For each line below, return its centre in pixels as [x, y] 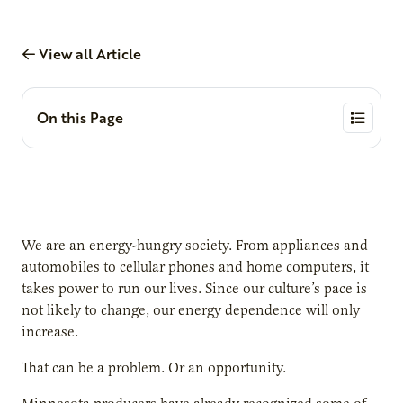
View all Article [88, 53]
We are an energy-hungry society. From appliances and [195, 245]
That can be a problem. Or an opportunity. [154, 367]
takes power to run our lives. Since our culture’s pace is [194, 288]
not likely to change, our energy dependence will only [191, 310]
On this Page [80, 118]
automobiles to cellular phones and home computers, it [195, 267]
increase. [50, 331]
